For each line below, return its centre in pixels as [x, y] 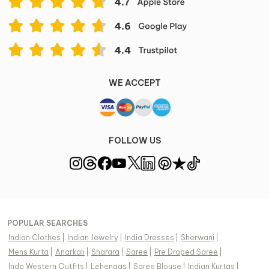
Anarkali [70, 252]
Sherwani [198, 237]
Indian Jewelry [93, 237]
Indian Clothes [35, 237]
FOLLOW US [134, 140]
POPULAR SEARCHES [47, 223]
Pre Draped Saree [186, 252]
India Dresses [150, 237]
